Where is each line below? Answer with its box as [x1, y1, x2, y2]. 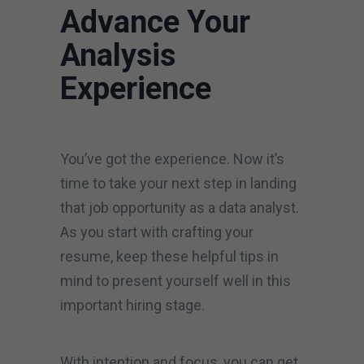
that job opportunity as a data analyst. [60, 198, 299, 216]
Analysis [60, 37, 175, 73]
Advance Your [60, 3, 250, 40]
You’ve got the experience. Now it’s [60, 149, 284, 167]
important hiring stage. [60, 296, 208, 314]
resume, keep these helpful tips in [60, 247, 279, 265]
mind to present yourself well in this [60, 271, 291, 289]
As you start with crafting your [60, 223, 253, 240]
